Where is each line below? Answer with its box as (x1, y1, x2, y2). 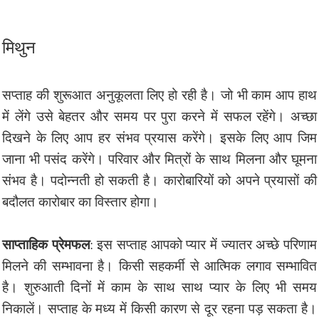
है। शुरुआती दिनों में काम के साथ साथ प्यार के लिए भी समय (2, 277, 317, 296)
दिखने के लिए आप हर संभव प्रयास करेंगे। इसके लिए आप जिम (2, 127, 317, 146)
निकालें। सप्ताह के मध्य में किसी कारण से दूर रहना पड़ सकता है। (2, 298, 317, 317)
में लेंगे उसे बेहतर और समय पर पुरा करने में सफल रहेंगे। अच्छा (2, 106, 317, 125)
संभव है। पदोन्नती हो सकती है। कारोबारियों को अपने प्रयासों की (2, 170, 317, 189)
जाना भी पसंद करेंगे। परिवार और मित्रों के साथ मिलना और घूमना (2, 149, 317, 167)
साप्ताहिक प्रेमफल (2, 234, 90, 253)
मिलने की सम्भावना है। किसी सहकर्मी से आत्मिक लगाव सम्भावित (2, 256, 317, 274)
